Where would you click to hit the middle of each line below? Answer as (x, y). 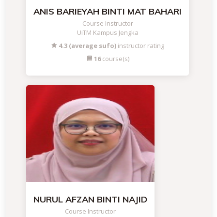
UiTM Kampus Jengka (108, 32)
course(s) (115, 59)
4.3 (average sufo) (87, 46)
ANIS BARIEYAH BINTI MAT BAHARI (108, 11)
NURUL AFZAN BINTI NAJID (90, 199)
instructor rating (140, 46)
